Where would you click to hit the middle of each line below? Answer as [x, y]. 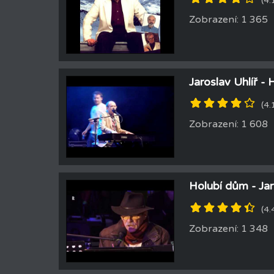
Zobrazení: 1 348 [228, 228]
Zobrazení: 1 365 [228, 20]
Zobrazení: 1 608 [228, 124]
